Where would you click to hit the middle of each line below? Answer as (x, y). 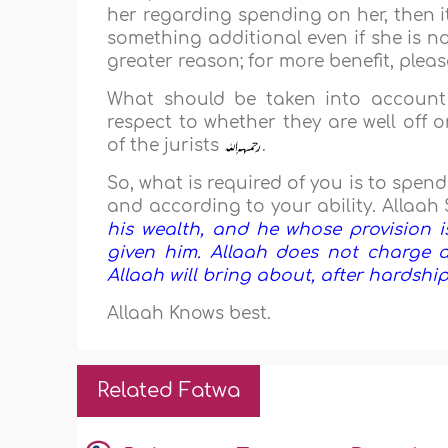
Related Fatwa (169, 391)
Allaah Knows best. (189, 314)
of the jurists (166, 146)
